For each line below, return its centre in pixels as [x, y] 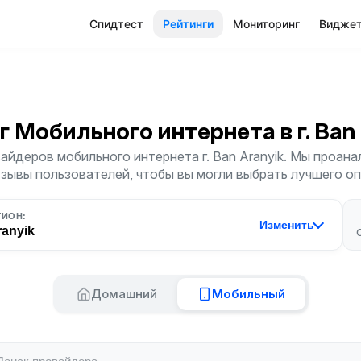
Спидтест [116, 24]
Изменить [287, 225]
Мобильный [248, 294]
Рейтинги [188, 24]
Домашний [124, 294]
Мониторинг [266, 24]
